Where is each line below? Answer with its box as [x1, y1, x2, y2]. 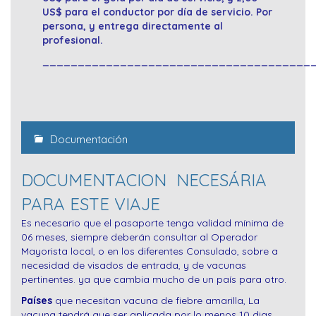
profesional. [42, 34, 103, 47]
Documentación [47, 133, 128, 147]
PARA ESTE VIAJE [21, 193, 160, 215]
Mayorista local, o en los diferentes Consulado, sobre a [21, 245, 278, 258]
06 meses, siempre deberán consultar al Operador [21, 231, 257, 244]
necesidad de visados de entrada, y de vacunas [21, 259, 246, 272]
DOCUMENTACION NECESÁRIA [21, 169, 267, 191]
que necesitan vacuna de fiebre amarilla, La [52, 294, 260, 308]
